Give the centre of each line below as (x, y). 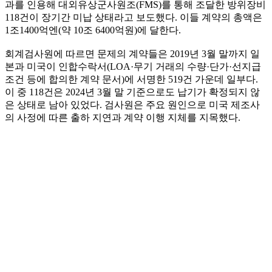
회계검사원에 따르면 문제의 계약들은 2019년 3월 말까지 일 (132, 53)
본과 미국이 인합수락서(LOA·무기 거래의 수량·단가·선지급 (133, 66)
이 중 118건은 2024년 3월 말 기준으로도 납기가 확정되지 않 (132, 92)
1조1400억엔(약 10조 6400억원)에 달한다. (93, 30)
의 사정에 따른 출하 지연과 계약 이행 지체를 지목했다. (123, 117)
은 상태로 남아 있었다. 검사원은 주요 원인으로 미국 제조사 (132, 104)
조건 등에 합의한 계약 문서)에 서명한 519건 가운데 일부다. (131, 79)
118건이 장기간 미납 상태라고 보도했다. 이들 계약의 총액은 (134, 17)
